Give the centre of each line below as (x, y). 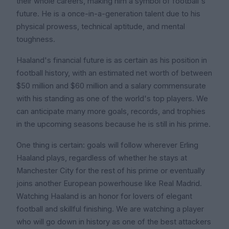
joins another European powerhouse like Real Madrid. (109, 184)
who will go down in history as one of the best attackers (114, 222)
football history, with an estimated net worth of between (114, 73)
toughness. (36, 40)
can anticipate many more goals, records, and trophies (111, 112)
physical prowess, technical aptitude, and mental (101, 27)
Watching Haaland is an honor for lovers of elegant (104, 197)
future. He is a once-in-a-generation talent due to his (108, 14)
